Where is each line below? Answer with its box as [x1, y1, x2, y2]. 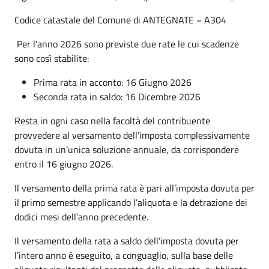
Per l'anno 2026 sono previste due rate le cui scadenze [14, 36, 239, 51]
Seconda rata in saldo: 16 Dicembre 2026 [34, 89, 201, 104]
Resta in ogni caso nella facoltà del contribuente [14, 113, 210, 128]
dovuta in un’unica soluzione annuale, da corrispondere [14, 142, 239, 157]
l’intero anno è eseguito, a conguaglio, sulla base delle [14, 247, 233, 262]
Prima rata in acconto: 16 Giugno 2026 [34, 74, 192, 89]
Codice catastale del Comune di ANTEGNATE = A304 [14, 12, 226, 27]
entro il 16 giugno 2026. [14, 156, 113, 171]
